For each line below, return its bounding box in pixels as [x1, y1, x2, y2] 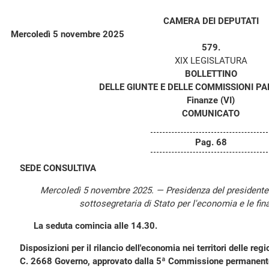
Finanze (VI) [187, 95, 235, 106]
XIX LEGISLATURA [174, 55, 247, 66]
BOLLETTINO [184, 68, 237, 79]
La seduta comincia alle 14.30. [34, 220, 157, 231]
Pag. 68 [195, 137, 227, 148]
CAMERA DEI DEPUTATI [163, 16, 259, 26]
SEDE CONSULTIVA [20, 163, 96, 174]
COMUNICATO [182, 108, 240, 119]
